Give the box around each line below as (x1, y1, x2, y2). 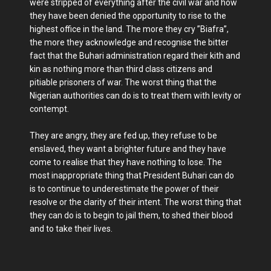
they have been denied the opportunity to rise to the (30, 10, 226, 21)
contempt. (30, 103, 69, 114)
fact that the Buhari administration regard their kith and (30, 50, 240, 60)
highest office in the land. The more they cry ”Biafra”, (30, 24, 229, 34)
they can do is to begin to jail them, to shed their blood (30, 210, 233, 220)
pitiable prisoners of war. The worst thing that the (30, 77, 217, 87)
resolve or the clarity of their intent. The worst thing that (30, 197, 241, 207)
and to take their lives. (30, 223, 113, 233)
